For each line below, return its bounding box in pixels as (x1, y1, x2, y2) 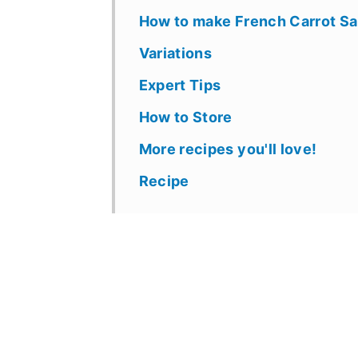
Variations (138, 44, 213, 62)
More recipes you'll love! (138, 140, 317, 157)
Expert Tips (138, 76, 221, 93)
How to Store (138, 108, 233, 125)
